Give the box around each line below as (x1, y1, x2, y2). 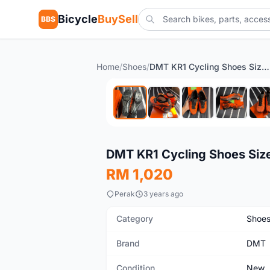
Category (116, 213, 153, 224)
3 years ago (143, 189, 183, 198)
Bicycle (58, 13, 98, 25)
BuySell (98, 13, 138, 25)
